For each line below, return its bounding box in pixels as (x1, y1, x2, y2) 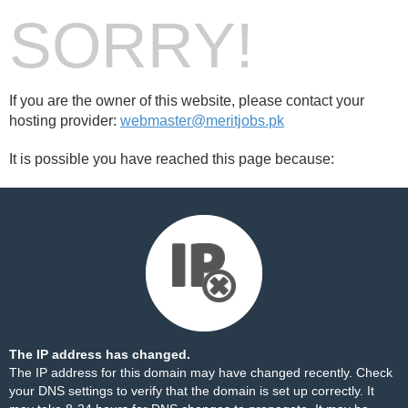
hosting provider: (9, 113, 120, 128)
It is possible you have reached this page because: (9, 151, 334, 167)
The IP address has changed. (9, 347, 190, 362)
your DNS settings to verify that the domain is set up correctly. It (9, 383, 374, 398)
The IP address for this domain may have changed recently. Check (9, 365, 393, 380)
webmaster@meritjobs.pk (120, 113, 284, 128)
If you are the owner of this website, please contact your (9, 93, 364, 108)
